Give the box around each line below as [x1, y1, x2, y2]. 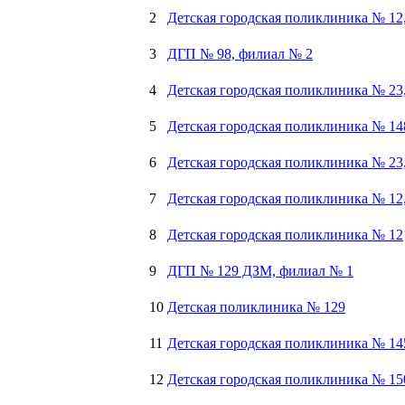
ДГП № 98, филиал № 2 [167, 46, 313, 62]
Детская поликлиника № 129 [167, 299, 345, 316]
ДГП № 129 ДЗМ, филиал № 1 [167, 263, 353, 279]
